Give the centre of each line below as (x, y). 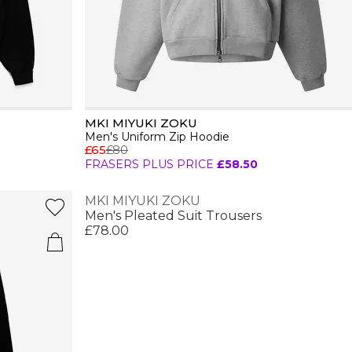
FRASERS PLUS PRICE (149, 164)
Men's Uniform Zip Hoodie (157, 137)
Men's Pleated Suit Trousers (173, 216)
